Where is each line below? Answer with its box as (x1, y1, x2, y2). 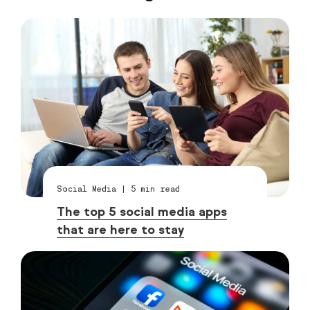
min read (136, 183, 181, 194)
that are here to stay (57, 221, 185, 237)
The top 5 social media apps (57, 203, 228, 219)
